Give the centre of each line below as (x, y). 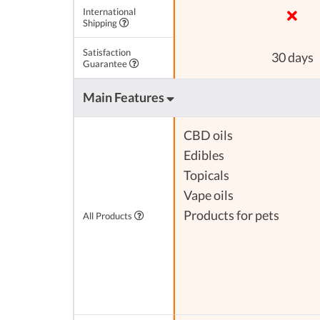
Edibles (204, 156)
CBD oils (208, 136)
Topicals (206, 176)
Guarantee (106, 64)
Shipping (101, 23)
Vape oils (209, 196)
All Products (109, 216)
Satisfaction (107, 52)
